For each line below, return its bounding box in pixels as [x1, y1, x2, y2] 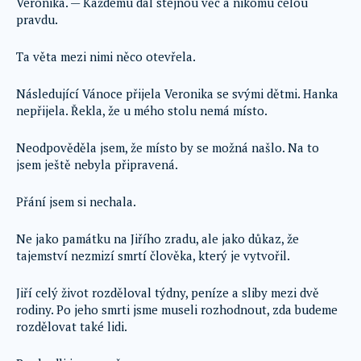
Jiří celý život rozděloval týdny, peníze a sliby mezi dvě [16, 284, 319, 301]
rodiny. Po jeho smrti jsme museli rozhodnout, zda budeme [16, 301, 338, 317]
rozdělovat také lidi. [16, 318, 127, 334]
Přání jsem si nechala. [16, 193, 136, 210]
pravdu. [16, 11, 58, 27]
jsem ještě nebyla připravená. [16, 156, 178, 172]
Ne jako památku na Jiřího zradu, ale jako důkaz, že [16, 230, 299, 247]
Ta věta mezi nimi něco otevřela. [16, 48, 196, 64]
